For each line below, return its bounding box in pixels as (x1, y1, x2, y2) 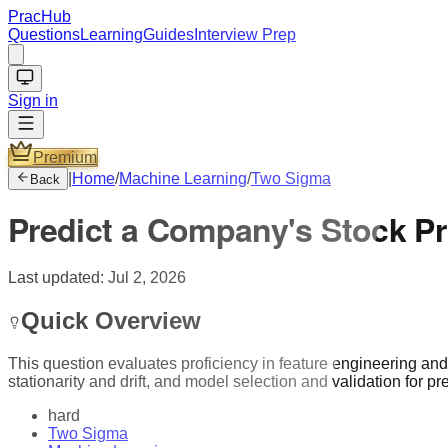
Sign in (8, 92, 58, 109)
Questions (8, 26, 80, 43)
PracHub (8, 8, 71, 25)
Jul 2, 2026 (108, 268, 186, 286)
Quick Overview (21, 306, 201, 334)
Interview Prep (194, 26, 296, 43)
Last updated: (8, 268, 108, 286)
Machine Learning (119, 170, 247, 187)
